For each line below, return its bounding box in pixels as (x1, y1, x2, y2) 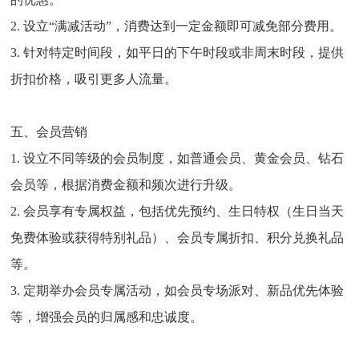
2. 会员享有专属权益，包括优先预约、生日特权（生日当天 (10, 204, 345, 219)
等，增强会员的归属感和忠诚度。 (10, 310, 204, 325)
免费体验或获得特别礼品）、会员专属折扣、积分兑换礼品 (10, 231, 345, 245)
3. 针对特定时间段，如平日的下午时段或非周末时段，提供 (10, 46, 345, 60)
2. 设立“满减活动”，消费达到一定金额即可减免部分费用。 (10, 19, 343, 34)
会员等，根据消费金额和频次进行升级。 (10, 178, 242, 192)
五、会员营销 (10, 125, 88, 139)
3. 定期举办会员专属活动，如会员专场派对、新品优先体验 (10, 284, 345, 298)
